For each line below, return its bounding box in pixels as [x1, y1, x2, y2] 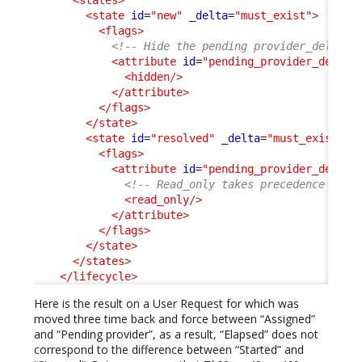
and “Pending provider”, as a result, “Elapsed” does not [34, 326, 318, 342]
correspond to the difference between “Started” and [34, 341, 304, 357]
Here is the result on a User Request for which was [34, 295, 299, 311]
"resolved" [150, 131, 215, 145]
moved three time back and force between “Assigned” [34, 310, 315, 326]
